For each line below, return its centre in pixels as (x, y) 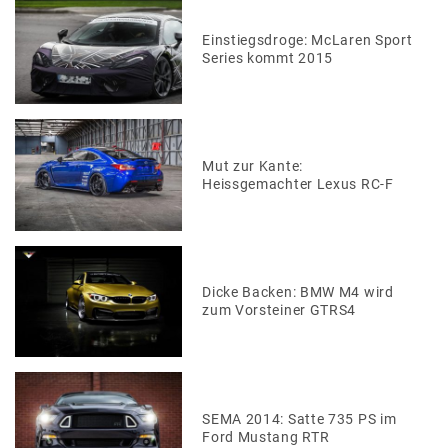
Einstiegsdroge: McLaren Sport (307, 39)
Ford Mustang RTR (266, 436)
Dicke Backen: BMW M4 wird (298, 292)
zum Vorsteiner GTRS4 (279, 310)
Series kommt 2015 (268, 57)
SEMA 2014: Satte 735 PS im (299, 418)
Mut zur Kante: (252, 165)
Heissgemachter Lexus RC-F (298, 183)
